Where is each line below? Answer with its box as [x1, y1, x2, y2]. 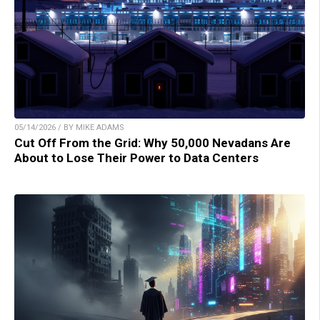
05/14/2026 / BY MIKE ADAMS [14, 123, 124, 133]
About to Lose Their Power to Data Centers [14, 151, 259, 166]
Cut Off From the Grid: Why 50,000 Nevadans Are [14, 136, 291, 151]
